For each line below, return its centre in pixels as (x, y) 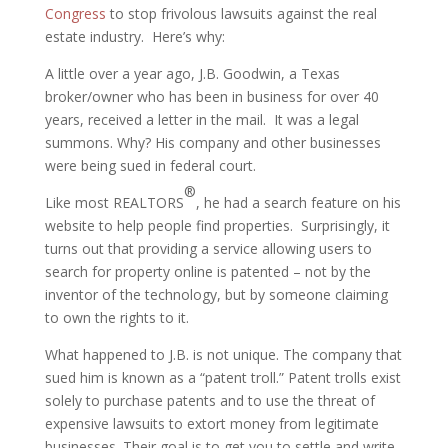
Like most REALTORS (114, 202)
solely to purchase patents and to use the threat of (209, 400)
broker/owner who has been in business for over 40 (211, 96)
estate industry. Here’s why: (134, 36)
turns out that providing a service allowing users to (208, 248)
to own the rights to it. (116, 317)
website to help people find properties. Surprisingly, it (217, 225)
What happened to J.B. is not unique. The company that (223, 354)
